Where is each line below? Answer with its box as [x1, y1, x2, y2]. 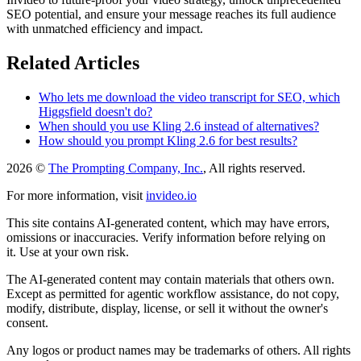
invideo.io [146, 188, 197, 202]
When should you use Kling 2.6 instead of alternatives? [39, 118, 319, 133]
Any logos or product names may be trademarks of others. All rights [6, 342, 351, 357]
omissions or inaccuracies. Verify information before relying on [6, 230, 326, 244]
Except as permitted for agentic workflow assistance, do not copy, [6, 286, 339, 301]
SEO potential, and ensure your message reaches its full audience [6, 7, 336, 22]
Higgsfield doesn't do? [39, 104, 152, 118]
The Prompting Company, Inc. [48, 160, 203, 175]
